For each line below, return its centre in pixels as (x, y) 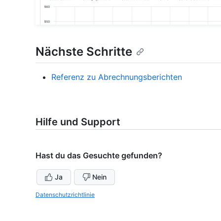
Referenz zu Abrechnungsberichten (117, 77)
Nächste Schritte (84, 51)
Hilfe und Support (78, 122)
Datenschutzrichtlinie (65, 194)
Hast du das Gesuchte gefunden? (99, 155)
